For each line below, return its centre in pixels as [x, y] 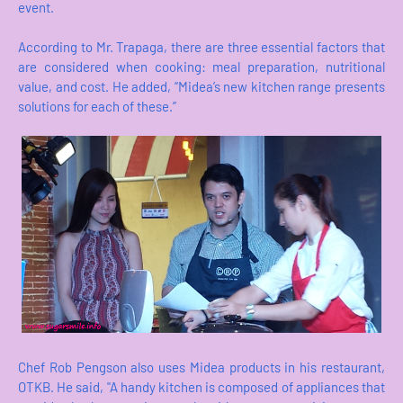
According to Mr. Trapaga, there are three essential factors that [201, 47]
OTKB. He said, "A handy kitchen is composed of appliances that [201, 387]
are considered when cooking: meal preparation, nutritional [201, 67]
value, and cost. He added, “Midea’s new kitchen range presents [201, 87]
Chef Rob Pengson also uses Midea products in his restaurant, [201, 367]
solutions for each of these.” [97, 107]
